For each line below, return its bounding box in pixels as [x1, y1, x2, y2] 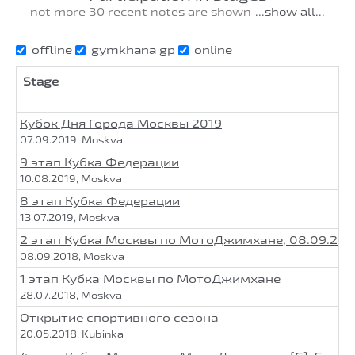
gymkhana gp [91, 42, 175, 56]
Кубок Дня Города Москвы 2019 [20, 116, 222, 130]
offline [32, 42, 72, 56]
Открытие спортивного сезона [20, 310, 219, 324]
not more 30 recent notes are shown [30, 5, 251, 18]
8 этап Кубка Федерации [20, 193, 180, 208]
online [194, 42, 232, 56]
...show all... [255, 5, 325, 18]
